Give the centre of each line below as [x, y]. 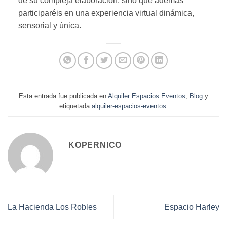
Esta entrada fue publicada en [63, 96]
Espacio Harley [192, 207]
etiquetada [75, 106]
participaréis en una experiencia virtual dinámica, [106, 13]
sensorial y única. [49, 25]
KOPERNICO [95, 145]
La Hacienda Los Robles [52, 207]
